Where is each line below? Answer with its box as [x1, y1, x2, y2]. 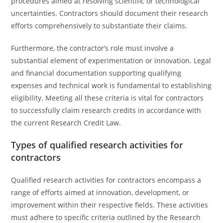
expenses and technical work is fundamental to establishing [11, 81, 212, 90]
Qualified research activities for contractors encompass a [11, 175, 202, 185]
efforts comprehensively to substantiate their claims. [11, 21, 188, 30]
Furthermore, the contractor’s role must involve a [11, 43, 174, 53]
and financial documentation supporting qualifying [11, 68, 182, 78]
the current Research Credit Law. [11, 118, 121, 127]
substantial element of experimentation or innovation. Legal [11, 56, 212, 65]
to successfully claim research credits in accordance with [11, 106, 202, 115]
